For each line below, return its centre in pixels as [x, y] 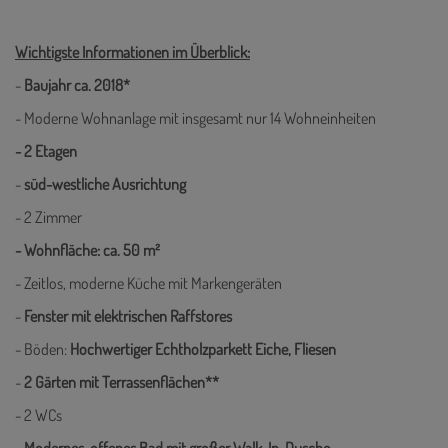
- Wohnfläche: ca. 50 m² [87, 250]
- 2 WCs [38, 415]
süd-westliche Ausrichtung [105, 184]
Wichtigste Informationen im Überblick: [132, 52]
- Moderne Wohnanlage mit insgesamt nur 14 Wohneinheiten [195, 118]
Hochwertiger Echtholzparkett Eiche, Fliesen [203, 349]
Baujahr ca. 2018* [77, 85]
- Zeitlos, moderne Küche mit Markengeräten [148, 283]
